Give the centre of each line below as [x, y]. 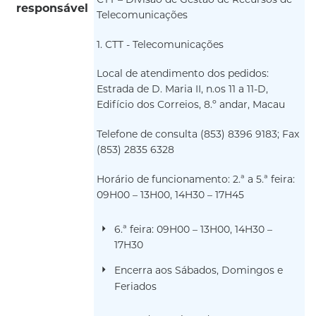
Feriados [135, 287]
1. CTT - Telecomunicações [160, 45]
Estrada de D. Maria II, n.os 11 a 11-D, [182, 90]
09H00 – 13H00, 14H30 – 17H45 [170, 195]
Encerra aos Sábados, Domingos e [199, 272]
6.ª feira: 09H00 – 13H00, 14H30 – [193, 231]
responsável [52, 9]
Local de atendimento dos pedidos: [183, 75]
